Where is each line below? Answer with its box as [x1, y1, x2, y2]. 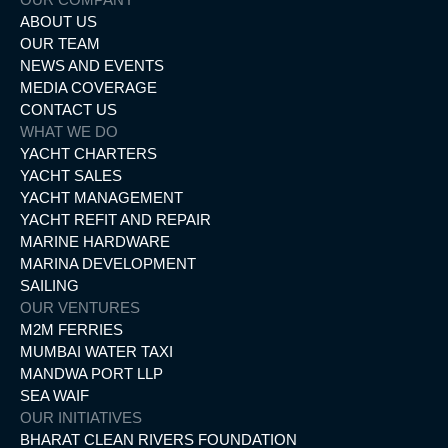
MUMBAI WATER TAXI [20, 343, 173, 361]
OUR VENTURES [20, 299, 140, 317]
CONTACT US [20, 101, 117, 119]
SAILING [20, 277, 79, 295]
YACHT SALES [20, 167, 122, 185]
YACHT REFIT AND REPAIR [20, 211, 211, 229]
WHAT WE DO [20, 123, 118, 141]
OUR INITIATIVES [20, 409, 142, 427]
